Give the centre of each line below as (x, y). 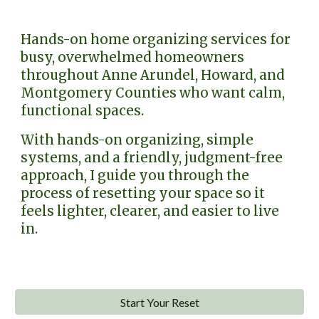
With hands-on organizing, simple (137, 140)
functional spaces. (84, 111)
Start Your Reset (159, 302)
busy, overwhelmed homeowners (133, 57)
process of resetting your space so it (143, 193)
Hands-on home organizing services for (156, 40)
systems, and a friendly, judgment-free (152, 158)
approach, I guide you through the (135, 176)
